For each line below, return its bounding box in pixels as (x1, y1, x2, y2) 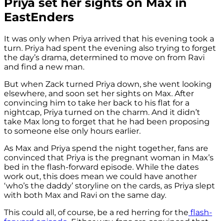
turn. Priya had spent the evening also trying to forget (4, 43, 216, 53)
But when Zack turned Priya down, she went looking (4, 79, 212, 89)
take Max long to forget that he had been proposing (4, 116, 210, 126)
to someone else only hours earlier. (4, 126, 141, 136)
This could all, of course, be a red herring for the (4, 207, 188, 217)
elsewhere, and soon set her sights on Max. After (4, 88, 194, 98)
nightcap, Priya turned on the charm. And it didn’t (4, 107, 200, 117)
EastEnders (4, 10, 74, 24)
